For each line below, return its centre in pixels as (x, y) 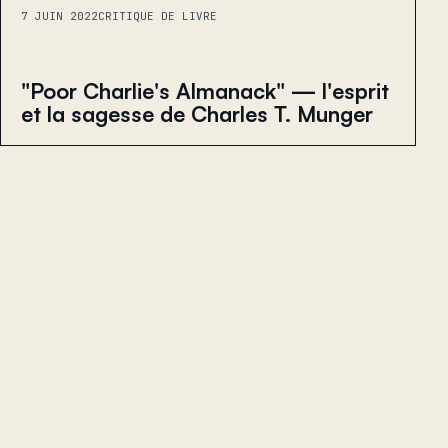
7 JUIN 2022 (59, 15)
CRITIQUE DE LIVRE (157, 15)
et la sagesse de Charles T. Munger (197, 113)
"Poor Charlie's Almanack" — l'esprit (205, 90)
